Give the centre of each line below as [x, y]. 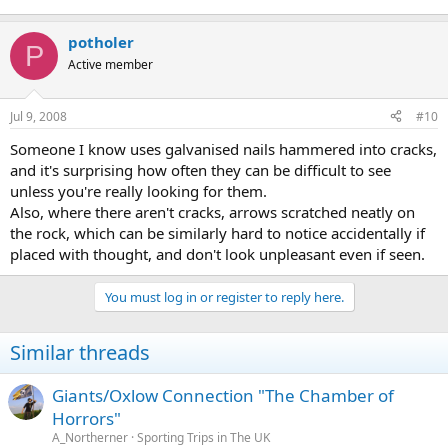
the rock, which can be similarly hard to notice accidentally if [217, 232]
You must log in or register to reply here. [224, 296]
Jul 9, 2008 [38, 116]
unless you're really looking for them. [138, 190]
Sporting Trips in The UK [203, 437]
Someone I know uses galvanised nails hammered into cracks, [223, 148]
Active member [110, 65]
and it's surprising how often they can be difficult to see [200, 169]
